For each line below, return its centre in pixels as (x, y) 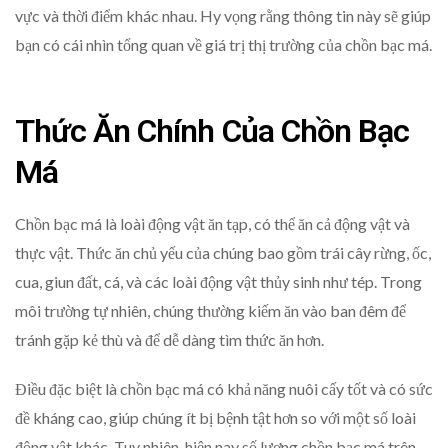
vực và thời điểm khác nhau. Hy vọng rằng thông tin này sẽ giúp (223, 16)
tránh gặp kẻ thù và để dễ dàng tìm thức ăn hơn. (169, 340)
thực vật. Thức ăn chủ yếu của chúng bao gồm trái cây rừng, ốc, (223, 253)
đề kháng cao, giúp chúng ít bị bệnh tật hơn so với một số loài (215, 418)
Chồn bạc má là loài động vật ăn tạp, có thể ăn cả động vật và (212, 224)
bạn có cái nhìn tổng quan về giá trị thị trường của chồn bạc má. (223, 45)
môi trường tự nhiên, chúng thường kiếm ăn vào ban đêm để (210, 311)
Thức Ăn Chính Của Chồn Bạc (212, 130)
